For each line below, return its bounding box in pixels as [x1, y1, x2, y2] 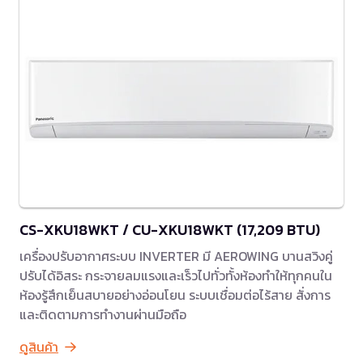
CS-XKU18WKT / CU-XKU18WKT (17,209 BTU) [19, 218, 320, 241]
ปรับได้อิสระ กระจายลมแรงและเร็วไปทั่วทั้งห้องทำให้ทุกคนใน [19, 265, 332, 285]
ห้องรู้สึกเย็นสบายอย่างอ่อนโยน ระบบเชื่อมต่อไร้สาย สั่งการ [19, 284, 331, 305]
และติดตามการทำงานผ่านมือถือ [19, 304, 186, 324]
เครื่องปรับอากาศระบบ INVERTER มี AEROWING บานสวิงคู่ [19, 246, 333, 266]
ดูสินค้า [19, 336, 58, 357]
